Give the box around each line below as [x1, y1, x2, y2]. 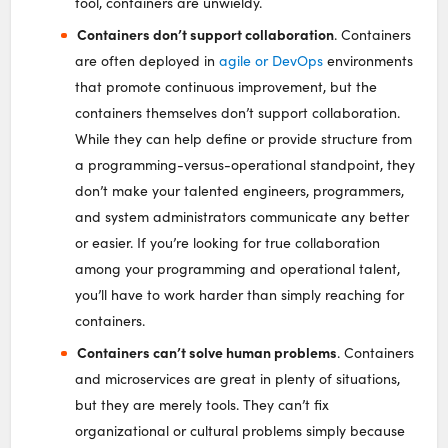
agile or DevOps [219, 51, 324, 71]
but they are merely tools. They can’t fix [75, 395, 330, 415]
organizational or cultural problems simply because [75, 421, 406, 441]
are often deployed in [75, 51, 220, 71]
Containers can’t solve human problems [76, 342, 337, 363]
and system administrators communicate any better [75, 207, 410, 227]
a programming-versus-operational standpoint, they [75, 155, 416, 175]
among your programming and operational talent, [75, 259, 401, 279]
